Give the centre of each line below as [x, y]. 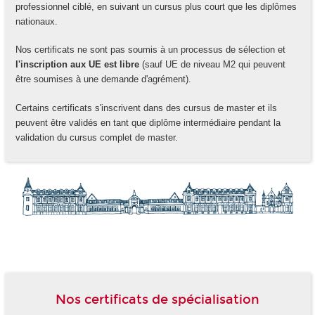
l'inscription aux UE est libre [77, 65]
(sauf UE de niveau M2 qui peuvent [212, 65]
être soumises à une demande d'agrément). [103, 79]
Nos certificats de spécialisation [157, 299]
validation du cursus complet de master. [96, 137]
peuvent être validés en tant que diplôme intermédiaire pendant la [148, 122]
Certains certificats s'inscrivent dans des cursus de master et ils [146, 108]
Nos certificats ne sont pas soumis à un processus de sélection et [150, 50]
